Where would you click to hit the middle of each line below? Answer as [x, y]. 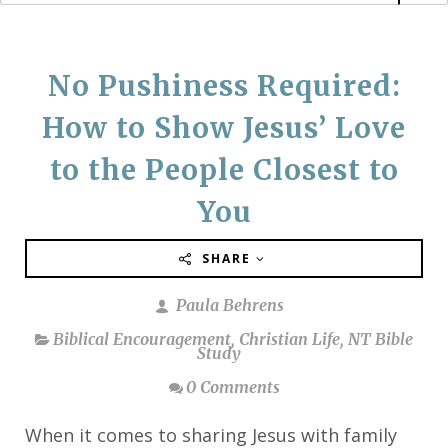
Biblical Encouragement [142, 338]
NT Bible [380, 338]
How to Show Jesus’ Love [224, 128]
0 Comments [232, 386]
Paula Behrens [227, 304]
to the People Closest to [224, 170]
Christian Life [289, 338]
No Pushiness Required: [224, 86]
